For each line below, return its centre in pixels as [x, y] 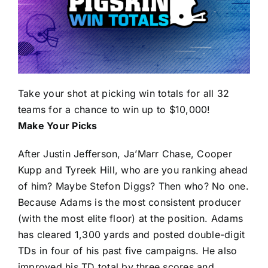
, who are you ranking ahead [181, 170]
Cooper [214, 154]
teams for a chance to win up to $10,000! [114, 110]
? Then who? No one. [200, 186]
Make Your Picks [58, 126]
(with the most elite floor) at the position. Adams [130, 219]
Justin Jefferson [80, 154]
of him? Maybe [54, 186]
